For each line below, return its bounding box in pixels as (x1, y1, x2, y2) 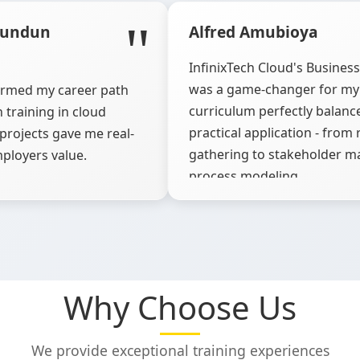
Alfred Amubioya (189, 21, 318, 43)
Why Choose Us (63, 285, 297, 329)
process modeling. (189, 167, 301, 185)
